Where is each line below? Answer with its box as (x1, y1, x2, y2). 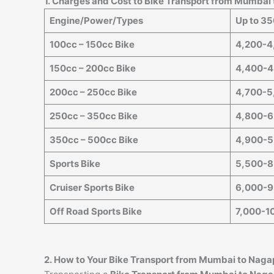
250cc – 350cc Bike (49, 110, 138, 122)
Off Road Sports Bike (49, 206, 142, 217)
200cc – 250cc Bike (49, 86, 137, 98)
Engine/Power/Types (49, 15, 143, 26)
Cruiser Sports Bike (49, 182, 135, 193)
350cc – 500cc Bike (49, 134, 138, 146)
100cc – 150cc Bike (49, 39, 135, 50)
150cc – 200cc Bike (49, 62, 136, 74)
